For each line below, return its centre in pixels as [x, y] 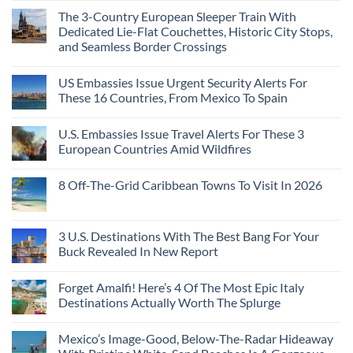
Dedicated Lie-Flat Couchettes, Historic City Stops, [195, 32]
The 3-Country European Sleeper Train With [177, 17]
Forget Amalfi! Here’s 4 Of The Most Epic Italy [181, 288]
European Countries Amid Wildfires [155, 149]
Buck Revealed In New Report [138, 251]
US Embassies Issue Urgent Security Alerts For [183, 83]
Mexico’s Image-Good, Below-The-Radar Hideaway [196, 339]
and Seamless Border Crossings [143, 46]
